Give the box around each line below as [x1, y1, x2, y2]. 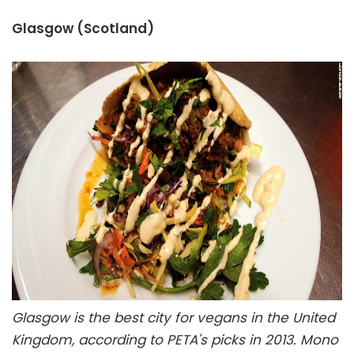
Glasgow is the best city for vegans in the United [12, 307, 335, 327]
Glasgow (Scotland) [12, 18, 154, 38]
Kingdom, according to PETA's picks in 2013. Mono [12, 330, 338, 349]
